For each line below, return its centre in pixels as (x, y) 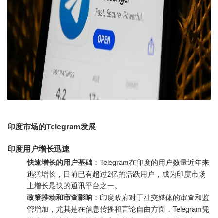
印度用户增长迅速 (38, 149)
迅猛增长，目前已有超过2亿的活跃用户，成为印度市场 (116, 174)
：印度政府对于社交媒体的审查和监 (151, 197)
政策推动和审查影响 (60, 197)
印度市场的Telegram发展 (52, 127)
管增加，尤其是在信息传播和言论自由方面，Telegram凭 (118, 209)
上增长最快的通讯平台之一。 (74, 186)
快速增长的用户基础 (60, 162)
